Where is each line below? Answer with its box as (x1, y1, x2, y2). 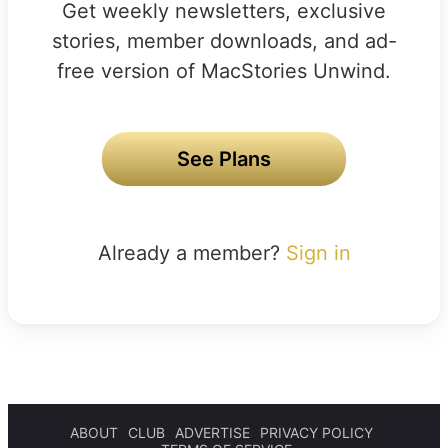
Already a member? (97, 240, 286, 265)
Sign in (285, 240, 351, 265)
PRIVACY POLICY (260, 423, 373, 441)
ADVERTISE (175, 423, 250, 441)
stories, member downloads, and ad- (51, 28, 397, 53)
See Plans (177, 146, 271, 171)
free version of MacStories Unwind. (57, 58, 391, 83)
